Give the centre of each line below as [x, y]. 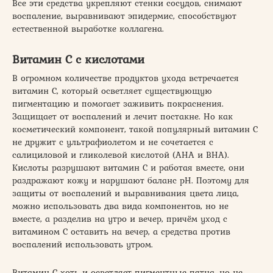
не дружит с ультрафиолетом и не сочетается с [113, 142]
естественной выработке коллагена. [88, 28]
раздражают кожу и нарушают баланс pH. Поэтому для [131, 180]
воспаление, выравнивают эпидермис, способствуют [124, 16]
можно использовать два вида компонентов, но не [120, 206]
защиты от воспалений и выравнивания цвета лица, [126, 193]
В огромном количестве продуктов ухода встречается [126, 78]
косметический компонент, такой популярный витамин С [135, 129]
